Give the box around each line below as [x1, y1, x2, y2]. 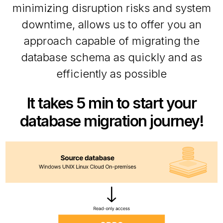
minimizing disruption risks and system [12, 1, 211, 14]
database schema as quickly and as [21, 50, 202, 64]
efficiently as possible [56, 67, 167, 80]
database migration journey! [19, 111, 204, 130]
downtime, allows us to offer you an [21, 17, 202, 31]
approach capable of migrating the [23, 34, 200, 47]
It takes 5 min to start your [26, 94, 197, 112]
